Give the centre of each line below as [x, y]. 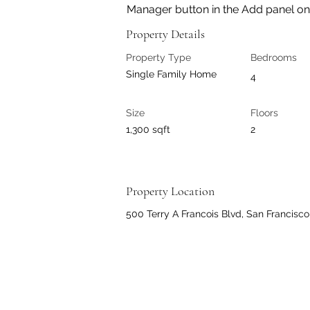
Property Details [165, 34]
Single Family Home [171, 74]
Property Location [170, 191]
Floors [264, 113]
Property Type [158, 57]
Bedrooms [274, 57]
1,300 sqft [148, 129]
